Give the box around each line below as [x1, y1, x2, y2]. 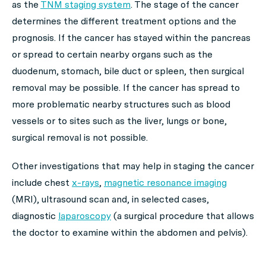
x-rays [72, 177, 99, 188]
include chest [12, 177, 72, 188]
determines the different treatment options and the [12, 15, 236, 27]
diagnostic [12, 210, 58, 221]
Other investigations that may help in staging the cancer [12, 160, 254, 172]
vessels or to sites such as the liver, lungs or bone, [12, 115, 227, 126]
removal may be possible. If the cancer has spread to [12, 82, 240, 93]
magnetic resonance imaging [104, 177, 227, 188]
